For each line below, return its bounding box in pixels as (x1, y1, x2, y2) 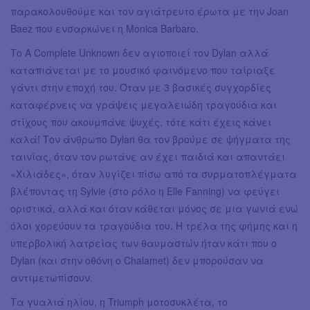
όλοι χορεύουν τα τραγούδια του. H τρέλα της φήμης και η (10, 218, 298, 232)
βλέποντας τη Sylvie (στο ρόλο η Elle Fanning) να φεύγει (10, 183, 280, 198)
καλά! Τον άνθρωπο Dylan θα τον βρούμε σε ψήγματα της (10, 131, 291, 146)
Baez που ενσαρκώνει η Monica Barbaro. (10, 21, 199, 35)
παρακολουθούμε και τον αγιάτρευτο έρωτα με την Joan (10, 3, 289, 18)
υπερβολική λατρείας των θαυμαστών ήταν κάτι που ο (10, 235, 277, 250)
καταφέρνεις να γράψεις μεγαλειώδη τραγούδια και (10, 97, 277, 111)
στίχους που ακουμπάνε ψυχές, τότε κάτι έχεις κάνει (10, 114, 271, 129)
